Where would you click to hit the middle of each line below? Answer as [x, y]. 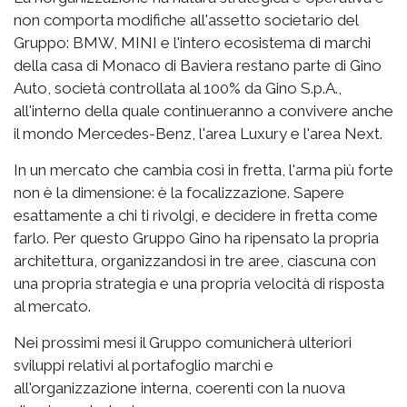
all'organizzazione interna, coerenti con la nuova [179, 388]
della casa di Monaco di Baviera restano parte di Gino [198, 66]
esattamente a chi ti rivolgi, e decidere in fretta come [196, 216]
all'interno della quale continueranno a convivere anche [203, 111]
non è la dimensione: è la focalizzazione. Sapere [179, 193]
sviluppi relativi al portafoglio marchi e [144, 366]
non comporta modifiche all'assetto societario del [186, 20]
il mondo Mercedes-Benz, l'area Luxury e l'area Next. [198, 134]
